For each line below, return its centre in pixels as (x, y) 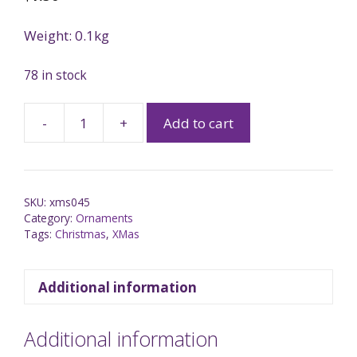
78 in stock (55, 75)
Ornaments (104, 218)
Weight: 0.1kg (67, 36)
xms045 (70, 202)
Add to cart (198, 123)
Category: (50, 218)
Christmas (80, 234)
